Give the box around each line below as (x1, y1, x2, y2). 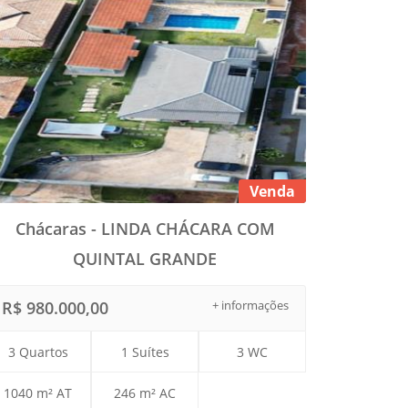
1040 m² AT (4, 384, 73, 403)
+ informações (211, 297, 289, 314)
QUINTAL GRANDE (73, 248, 218, 270)
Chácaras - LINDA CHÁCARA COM (15, 218, 275, 240)
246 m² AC (114, 384, 177, 403)
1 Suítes (120, 343, 169, 362)
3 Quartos (7, 343, 68, 362)
